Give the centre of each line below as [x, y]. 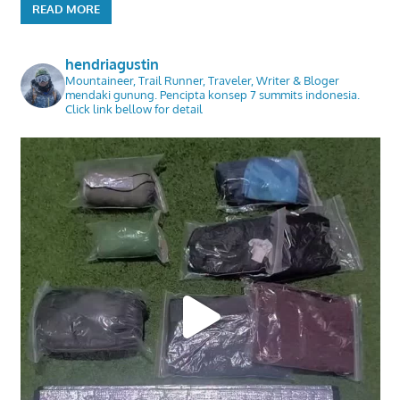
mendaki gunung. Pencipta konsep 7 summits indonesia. [212, 94]
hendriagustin [112, 64]
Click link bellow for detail [133, 108]
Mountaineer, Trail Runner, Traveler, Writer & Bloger [202, 80]
